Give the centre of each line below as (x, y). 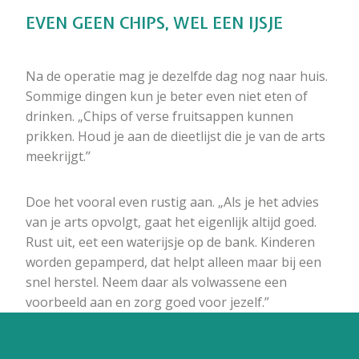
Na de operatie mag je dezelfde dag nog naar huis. (177, 77)
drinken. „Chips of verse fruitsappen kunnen (159, 117)
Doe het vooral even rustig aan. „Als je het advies (172, 202)
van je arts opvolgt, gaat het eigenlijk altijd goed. (171, 222)
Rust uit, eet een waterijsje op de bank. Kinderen (170, 242)
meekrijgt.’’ (58, 157)
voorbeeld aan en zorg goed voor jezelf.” (147, 303)
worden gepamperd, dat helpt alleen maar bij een (173, 262)
